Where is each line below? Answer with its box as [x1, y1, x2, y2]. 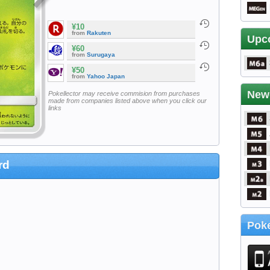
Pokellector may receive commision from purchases [48, 89, 200, 97]
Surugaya [87, 51, 115, 58]
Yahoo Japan [87, 73, 125, 80]
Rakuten [87, 30, 111, 37]
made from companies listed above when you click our [48, 96, 207, 104]
